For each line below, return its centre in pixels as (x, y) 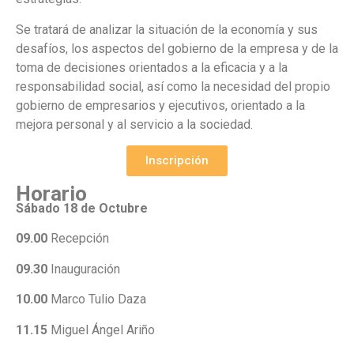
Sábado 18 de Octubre (82, 208)
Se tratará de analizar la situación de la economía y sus (167, 29)
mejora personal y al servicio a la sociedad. (134, 124)
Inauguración (84, 269)
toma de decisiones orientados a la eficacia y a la (152, 67)
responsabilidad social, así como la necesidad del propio (173, 86)
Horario (51, 193)
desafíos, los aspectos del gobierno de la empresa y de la (177, 48)
